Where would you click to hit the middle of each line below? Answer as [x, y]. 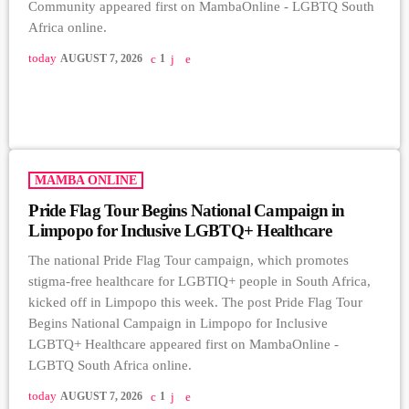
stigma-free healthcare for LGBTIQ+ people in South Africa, [200, 281]
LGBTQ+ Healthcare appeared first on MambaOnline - [184, 344]
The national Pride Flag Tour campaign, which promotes [189, 260]
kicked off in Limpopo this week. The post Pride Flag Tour [196, 302]
